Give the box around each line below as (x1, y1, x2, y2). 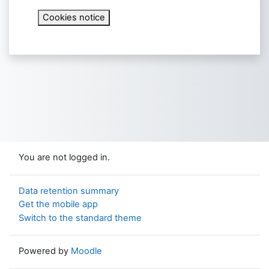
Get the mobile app (19, 199, 98, 210)
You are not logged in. (19, 152, 110, 163)
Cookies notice (43, 11, 105, 23)
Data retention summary (19, 185, 119, 196)
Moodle (71, 246, 102, 257)
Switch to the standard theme (19, 212, 142, 223)
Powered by (19, 246, 71, 257)
